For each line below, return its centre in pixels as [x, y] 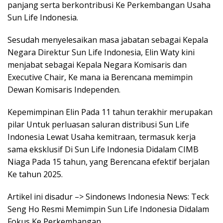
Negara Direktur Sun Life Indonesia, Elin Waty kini [101, 52]
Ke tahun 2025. [35, 174]
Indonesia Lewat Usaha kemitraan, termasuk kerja [102, 137]
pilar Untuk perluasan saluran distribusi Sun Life [98, 124]
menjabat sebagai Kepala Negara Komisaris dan [97, 65]
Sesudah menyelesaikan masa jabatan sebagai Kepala [108, 40]
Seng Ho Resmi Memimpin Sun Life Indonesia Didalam [108, 209]
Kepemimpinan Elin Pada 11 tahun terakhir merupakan [110, 112]
